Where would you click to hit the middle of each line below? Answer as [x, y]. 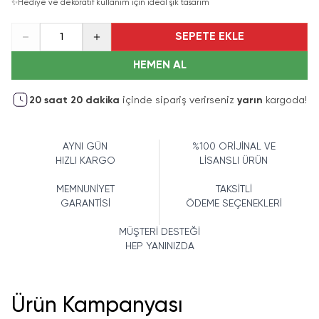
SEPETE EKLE [209, 37]
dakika [101, 100]
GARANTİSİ [85, 203]
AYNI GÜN [85, 146]
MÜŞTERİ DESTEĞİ [159, 232]
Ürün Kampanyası [97, 306]
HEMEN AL [159, 65]
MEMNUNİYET [85, 189]
